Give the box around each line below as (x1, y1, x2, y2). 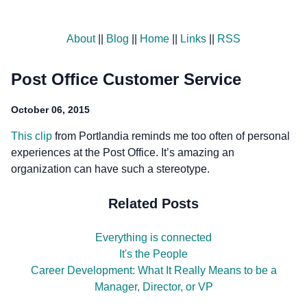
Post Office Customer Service (11, 70, 241, 89)
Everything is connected (95, 232, 212, 244)
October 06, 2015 (11, 104, 90, 116)
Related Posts (108, 195, 199, 211)
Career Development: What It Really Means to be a (30, 265, 277, 277)
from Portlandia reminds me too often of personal (52, 130, 290, 143)
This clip (11, 130, 52, 143)
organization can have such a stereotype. (11, 163, 210, 175)
